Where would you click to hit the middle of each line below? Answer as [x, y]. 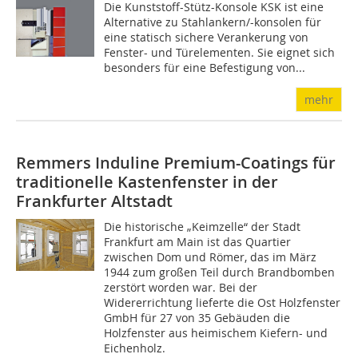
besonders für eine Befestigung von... [205, 68]
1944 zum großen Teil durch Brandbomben [220, 272]
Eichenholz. [135, 348]
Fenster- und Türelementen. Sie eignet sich [220, 52]
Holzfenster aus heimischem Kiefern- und [216, 333]
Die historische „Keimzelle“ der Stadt [203, 227]
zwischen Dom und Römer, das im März [211, 257]
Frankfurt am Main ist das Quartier [198, 242]
